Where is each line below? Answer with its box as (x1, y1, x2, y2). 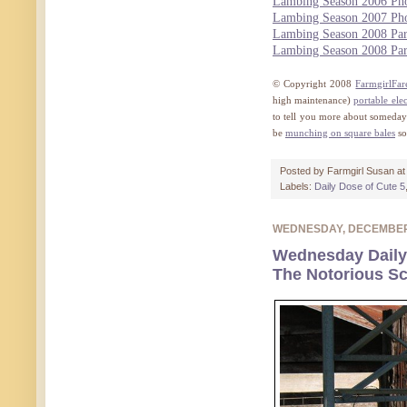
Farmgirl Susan (327, 164, 394, 176)
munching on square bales (285, 126, 395, 138)
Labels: (280, 180, 314, 192)
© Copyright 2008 (273, 77, 356, 89)
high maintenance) (273, 94, 354, 105)
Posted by (280, 164, 327, 176)
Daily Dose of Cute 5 (314, 180, 405, 192)
